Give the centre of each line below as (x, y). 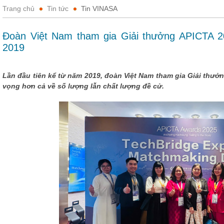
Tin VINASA (99, 9)
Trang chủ (18, 9)
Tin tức (58, 9)
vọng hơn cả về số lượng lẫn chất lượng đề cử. (83, 86)
